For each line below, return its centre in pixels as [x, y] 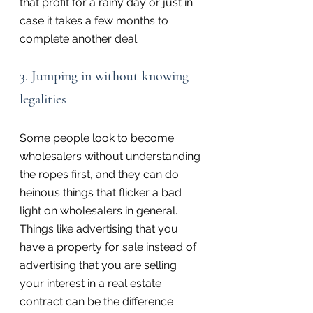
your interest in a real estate [92, 284]
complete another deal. [79, 39]
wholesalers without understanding [111, 156]
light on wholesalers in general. [100, 211]
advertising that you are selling [100, 265]
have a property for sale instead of [109, 247]
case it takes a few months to [95, 21]
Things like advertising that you [100, 229]
